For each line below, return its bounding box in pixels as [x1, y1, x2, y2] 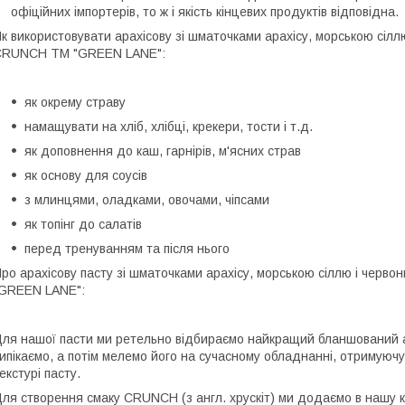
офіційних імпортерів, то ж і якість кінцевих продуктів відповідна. [11, 5, 399, 20]
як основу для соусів [24, 168, 147, 184]
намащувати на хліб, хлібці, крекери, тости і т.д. [24, 119, 313, 135]
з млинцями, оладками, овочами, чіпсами [24, 193, 269, 208]
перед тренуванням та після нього [24, 241, 230, 257]
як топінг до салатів [24, 217, 142, 232]
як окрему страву [24, 95, 126, 110]
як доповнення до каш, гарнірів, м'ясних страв [24, 144, 301, 159]
